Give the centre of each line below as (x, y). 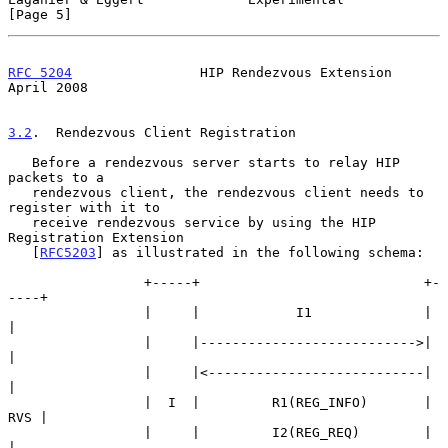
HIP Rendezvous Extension (232, 72)
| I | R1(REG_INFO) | (76, 402)
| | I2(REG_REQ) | (76, 432)
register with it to (84, 207)
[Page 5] (40, 14)
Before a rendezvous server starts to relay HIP (20, 162)
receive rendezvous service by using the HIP (20, 222)
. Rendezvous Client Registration (164, 132)
